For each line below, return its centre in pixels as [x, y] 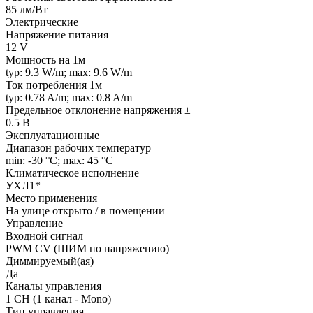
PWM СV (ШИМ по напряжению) [87, 248]
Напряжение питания [57, 34]
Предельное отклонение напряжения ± [98, 110]
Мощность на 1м [45, 59]
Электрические [42, 22]
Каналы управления [53, 286]
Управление [34, 223]
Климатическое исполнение [72, 173]
